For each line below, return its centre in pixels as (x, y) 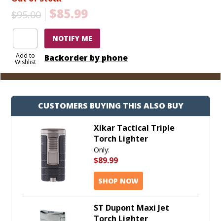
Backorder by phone (86, 57)
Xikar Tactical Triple (134, 128)
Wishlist (25, 62)
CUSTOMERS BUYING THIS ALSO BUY (110, 106)
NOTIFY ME (73, 38)
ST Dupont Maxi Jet (131, 208)
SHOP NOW (118, 181)
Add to (25, 56)
